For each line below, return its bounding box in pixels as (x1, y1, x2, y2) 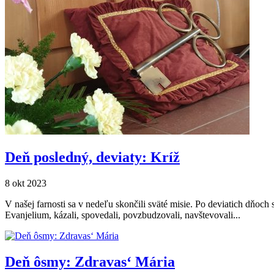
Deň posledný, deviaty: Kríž (5, 149, 180, 165)
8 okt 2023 (5, 177, 46, 188)
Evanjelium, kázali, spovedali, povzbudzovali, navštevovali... (5, 209, 240, 220)
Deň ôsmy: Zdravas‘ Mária (5, 253, 175, 270)
